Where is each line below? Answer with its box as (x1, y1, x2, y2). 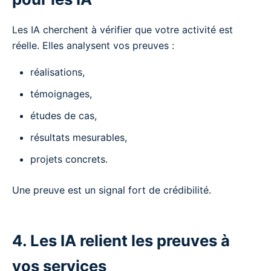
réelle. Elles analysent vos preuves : (12, 39, 174, 51)
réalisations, (30, 65, 85, 78)
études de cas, (30, 109, 97, 122)
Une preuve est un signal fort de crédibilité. (12, 183, 211, 196)
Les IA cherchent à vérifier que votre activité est (12, 23, 233, 36)
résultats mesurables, (30, 131, 127, 143)
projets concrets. (30, 152, 108, 165)
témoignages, (30, 87, 92, 100)
